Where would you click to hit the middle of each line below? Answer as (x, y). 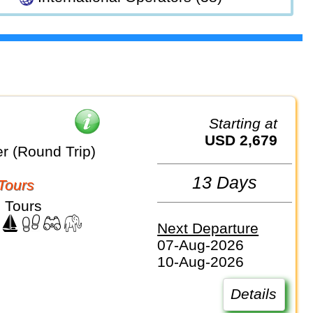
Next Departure (208, 228)
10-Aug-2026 (201, 262)
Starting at (248, 123)
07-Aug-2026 (201, 245)
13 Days (225, 183)
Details (254, 294)
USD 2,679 (247, 140)
